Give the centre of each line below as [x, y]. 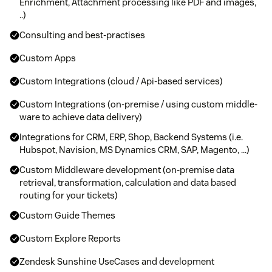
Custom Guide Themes [67, 216]
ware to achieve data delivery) [81, 117]
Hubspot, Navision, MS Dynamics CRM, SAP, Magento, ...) [134, 150]
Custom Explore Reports [70, 239]
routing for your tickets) [69, 195]
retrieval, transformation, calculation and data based [128, 183]
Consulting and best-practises [82, 35]
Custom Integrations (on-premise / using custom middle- [138, 104]
